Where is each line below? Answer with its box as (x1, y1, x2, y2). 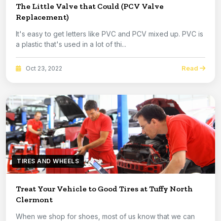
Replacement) (16, 12, 69, 22)
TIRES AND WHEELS (17, 157, 79, 165)
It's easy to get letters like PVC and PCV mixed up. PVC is (16, 30, 182, 38)
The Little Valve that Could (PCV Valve (16, 1, 164, 11)
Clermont (16, 195, 53, 205)
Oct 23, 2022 (24, 64, 62, 72)
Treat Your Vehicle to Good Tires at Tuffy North (16, 184, 193, 194)
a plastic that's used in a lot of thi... (16, 40, 126, 49)
